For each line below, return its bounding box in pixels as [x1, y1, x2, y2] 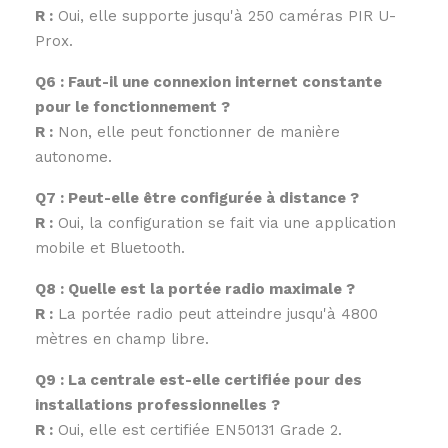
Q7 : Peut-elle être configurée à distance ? [35, 189, 359, 208]
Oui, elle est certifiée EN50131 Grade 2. [53, 421, 342, 440]
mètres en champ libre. [35, 330, 209, 349]
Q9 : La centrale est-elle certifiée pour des [35, 371, 362, 390]
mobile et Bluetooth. [35, 239, 185, 258]
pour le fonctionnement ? [35, 98, 230, 117]
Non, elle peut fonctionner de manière [53, 123, 340, 142]
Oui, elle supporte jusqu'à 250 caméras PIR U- [53, 7, 396, 26]
